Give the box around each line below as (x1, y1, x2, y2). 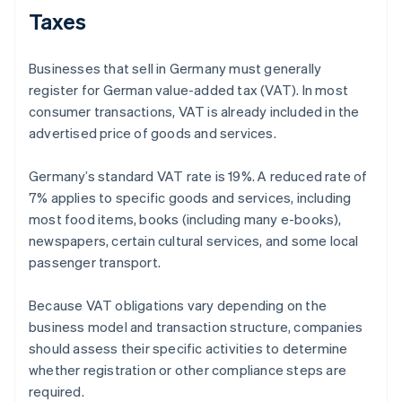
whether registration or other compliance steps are (29, 361, 347, 380)
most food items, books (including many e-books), (29, 210, 342, 229)
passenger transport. (29, 253, 161, 272)
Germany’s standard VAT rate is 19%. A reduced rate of (29, 167, 368, 186)
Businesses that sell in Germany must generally (29, 59, 322, 78)
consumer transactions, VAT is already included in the (29, 102, 360, 121)
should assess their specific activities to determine (29, 339, 348, 358)
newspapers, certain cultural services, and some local (29, 232, 359, 250)
